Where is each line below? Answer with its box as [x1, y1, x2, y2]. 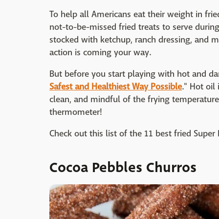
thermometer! [49, 107, 102, 118]
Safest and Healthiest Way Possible [49, 81, 182, 92]
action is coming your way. [49, 47, 151, 58]
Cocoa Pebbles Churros [49, 157, 197, 177]
